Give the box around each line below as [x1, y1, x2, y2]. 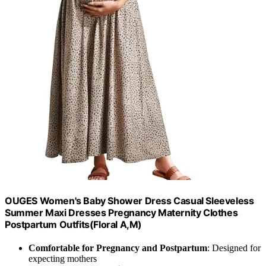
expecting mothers [28, 254, 97, 264]
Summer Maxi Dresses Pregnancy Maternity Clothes [5, 207, 238, 219]
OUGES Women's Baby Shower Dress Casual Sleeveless [5, 195, 254, 207]
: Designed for [207, 243, 261, 254]
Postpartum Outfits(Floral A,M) [5, 218, 142, 231]
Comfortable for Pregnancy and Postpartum [28, 243, 207, 254]
